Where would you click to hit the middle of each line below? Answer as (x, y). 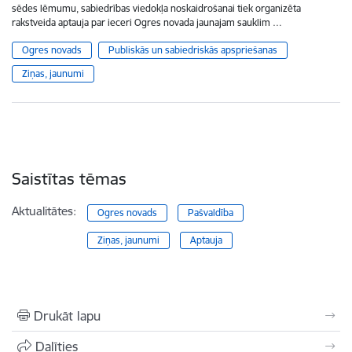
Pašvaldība (210, 213)
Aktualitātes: (44, 211)
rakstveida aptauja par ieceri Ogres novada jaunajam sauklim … (147, 23)
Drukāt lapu (67, 316)
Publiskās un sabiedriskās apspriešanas (192, 50)
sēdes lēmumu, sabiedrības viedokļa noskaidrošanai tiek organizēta (156, 9)
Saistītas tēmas (69, 179)
